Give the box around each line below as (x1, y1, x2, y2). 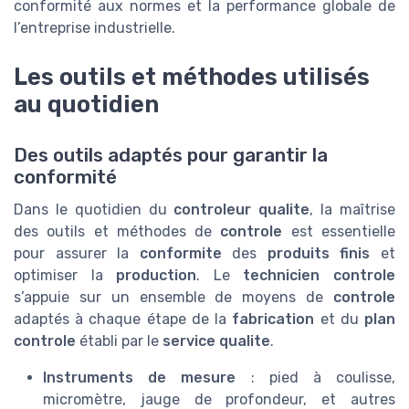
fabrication (232, 309, 315, 328)
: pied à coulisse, (236, 368, 396, 386)
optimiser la (14, 266, 117, 284)
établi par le (76, 331, 163, 350)
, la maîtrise (309, 200, 396, 218)
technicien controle (243, 266, 396, 284)
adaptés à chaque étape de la (14, 309, 233, 328)
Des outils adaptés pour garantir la (14, 143, 328, 166)
